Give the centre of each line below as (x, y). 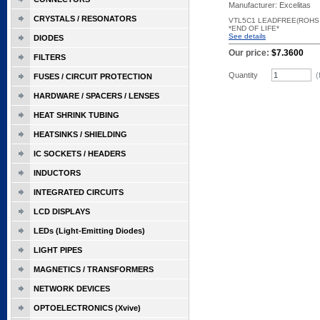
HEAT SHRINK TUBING (76, 115)
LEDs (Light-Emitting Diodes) (89, 231)
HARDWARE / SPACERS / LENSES (96, 96)
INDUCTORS (57, 173)
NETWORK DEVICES (72, 289)
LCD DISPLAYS (62, 211)
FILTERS (50, 57)
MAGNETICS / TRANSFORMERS (94, 269)
